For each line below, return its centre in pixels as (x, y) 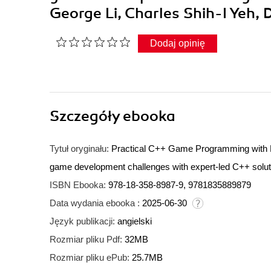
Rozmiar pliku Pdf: (86, 240)
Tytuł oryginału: (79, 149)
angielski (135, 221)
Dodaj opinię (178, 44)
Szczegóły (86, 116)
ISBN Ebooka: (78, 185)
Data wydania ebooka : (95, 203)
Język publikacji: (82, 221)
